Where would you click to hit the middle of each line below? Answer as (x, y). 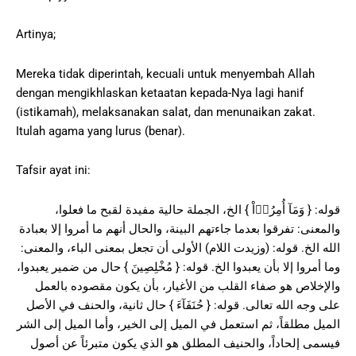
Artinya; (36, 35)
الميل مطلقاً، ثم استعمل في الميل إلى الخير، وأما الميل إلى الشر (178, 324)
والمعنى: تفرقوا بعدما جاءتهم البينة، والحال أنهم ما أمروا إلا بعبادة (180, 228)
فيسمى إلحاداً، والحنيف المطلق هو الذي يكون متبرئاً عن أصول (185, 343)
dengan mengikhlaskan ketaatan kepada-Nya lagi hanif (160, 93)
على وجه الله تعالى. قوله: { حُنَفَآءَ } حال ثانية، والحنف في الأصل (183, 305)
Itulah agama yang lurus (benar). (101, 131)
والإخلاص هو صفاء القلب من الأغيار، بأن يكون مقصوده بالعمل (188, 286)
